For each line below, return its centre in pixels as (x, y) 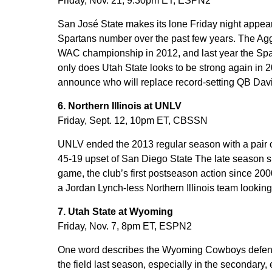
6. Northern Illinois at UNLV (119, 106)
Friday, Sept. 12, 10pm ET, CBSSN (132, 121)
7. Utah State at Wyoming (115, 212)
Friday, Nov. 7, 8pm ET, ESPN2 (124, 226)
